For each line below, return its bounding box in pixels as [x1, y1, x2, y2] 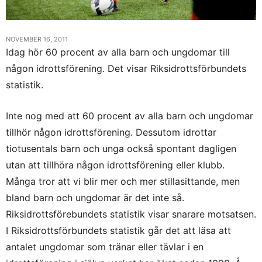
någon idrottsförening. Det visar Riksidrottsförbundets [6, 62, 246, 74]
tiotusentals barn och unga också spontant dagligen [6, 142, 236, 154]
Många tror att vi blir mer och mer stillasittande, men [6, 175, 240, 187]
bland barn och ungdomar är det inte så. [6, 191, 184, 204]
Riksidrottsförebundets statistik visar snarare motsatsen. [6, 208, 256, 220]
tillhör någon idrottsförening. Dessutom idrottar [6, 126, 216, 138]
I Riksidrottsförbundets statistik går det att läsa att [6, 224, 231, 236]
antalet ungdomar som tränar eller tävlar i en [6, 240, 204, 253]
